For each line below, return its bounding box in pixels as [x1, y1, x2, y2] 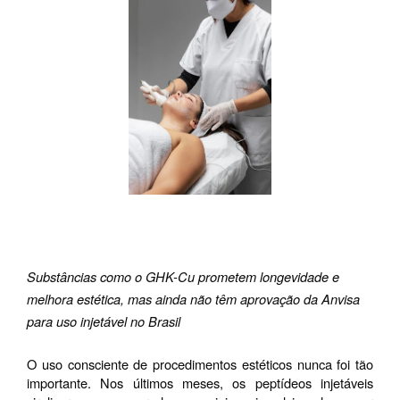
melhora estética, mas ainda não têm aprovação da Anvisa [27, 289, 360, 309]
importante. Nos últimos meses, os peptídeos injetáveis [27, 373, 373, 393]
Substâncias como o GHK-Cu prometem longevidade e [27, 267, 339, 287]
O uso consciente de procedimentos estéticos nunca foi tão [27, 354, 373, 374]
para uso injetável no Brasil [27, 312, 180, 331]
